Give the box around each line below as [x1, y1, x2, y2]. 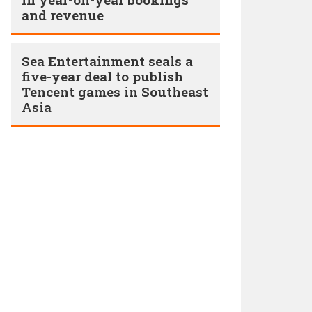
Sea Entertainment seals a [22, 52, 193, 70]
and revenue [22, 6, 104, 24]
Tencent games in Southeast [22, 83, 208, 100]
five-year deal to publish [22, 68, 183, 85]
